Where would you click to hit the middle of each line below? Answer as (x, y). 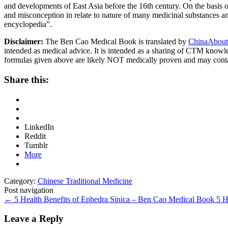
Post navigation (29, 190)
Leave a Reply (34, 219)
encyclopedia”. (28, 24)
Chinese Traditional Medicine (85, 181)
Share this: (26, 79)
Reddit (35, 136)
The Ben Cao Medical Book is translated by (116, 42)
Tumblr (36, 145)
